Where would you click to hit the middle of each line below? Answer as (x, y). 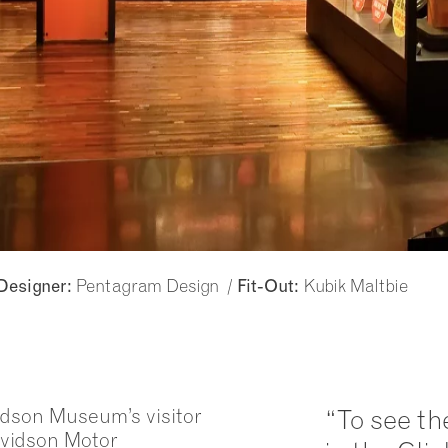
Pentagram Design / (154, 285)
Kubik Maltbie (353, 285)
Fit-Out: (268, 286)
